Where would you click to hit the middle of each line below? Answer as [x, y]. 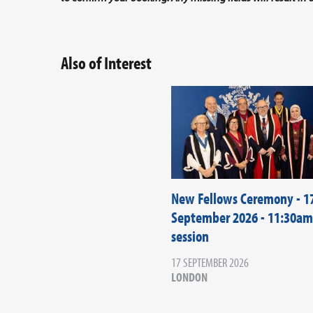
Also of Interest [106, 63]
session [190, 236]
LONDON [189, 277]
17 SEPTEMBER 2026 [210, 263]
